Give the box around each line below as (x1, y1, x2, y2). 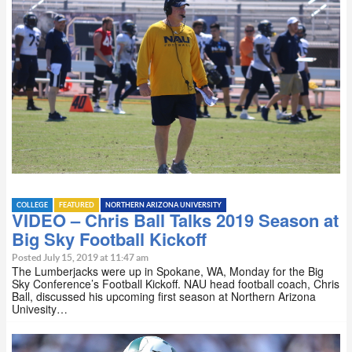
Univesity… (12, 301, 68, 317)
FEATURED (59, 202, 94, 210)
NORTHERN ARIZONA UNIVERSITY (105, 202, 222, 210)
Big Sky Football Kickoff (12, 226, 207, 252)
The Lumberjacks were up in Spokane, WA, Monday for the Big (12, 263, 324, 280)
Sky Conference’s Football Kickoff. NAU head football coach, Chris (12, 276, 339, 292)
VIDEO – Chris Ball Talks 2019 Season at (12, 207, 339, 233)
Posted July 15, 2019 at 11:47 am (12, 253, 148, 263)
